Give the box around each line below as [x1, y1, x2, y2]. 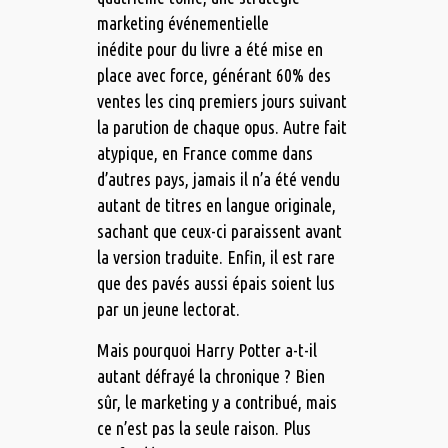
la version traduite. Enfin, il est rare [96, 247, 335, 268]
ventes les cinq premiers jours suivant [96, 91, 347, 112]
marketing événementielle [96, 13, 269, 34]
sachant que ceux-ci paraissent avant [96, 221, 342, 242]
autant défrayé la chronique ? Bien [96, 366, 325, 387]
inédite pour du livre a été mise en [96, 39, 323, 60]
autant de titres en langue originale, [96, 195, 336, 216]
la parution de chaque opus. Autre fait [96, 117, 347, 138]
